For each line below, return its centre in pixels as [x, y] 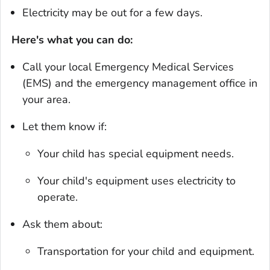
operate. [58, 197]
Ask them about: [62, 224]
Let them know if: [64, 126]
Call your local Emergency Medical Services [128, 67]
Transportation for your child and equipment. [146, 251]
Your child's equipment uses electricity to [137, 181]
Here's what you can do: [72, 39]
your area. [46, 99]
